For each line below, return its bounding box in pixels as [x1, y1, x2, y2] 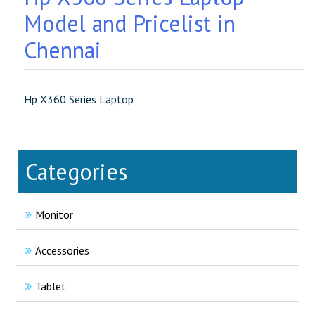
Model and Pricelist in [24, 8, 236, 38]
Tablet [35, 279, 66, 293]
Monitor [35, 207, 73, 221]
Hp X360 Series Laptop [24, 92, 134, 106]
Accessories [35, 243, 89, 257]
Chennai [24, 35, 101, 65]
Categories [25, 157, 127, 186]
